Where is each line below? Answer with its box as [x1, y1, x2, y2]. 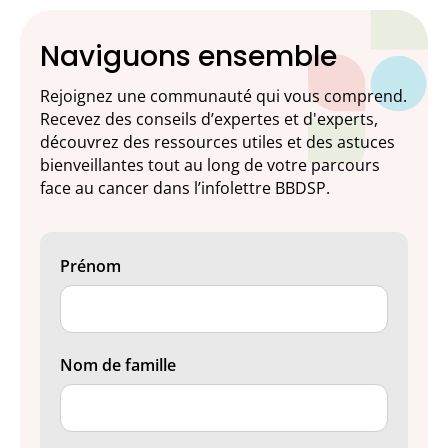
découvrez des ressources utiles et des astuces [40, 130, 395, 153]
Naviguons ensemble [40, 36, 337, 76]
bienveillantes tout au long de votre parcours [40, 153, 380, 176]
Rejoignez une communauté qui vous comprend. [40, 84, 407, 107]
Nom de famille [60, 353, 176, 376]
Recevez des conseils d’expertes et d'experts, [40, 107, 378, 130]
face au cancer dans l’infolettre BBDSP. [40, 176, 330, 199]
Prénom [60, 254, 121, 277]
